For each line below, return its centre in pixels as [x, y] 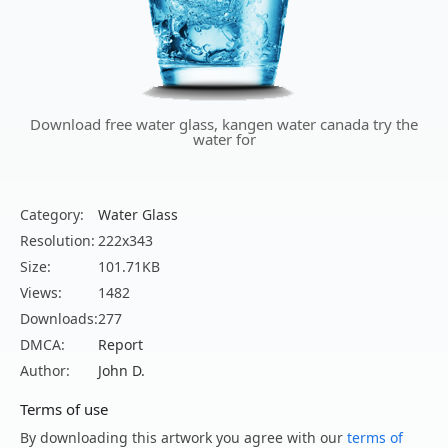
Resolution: [57, 241]
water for [224, 139]
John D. [121, 371]
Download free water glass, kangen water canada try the [224, 124]
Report [120, 345]
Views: [41, 293]
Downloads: [59, 319]
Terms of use [64, 409]
